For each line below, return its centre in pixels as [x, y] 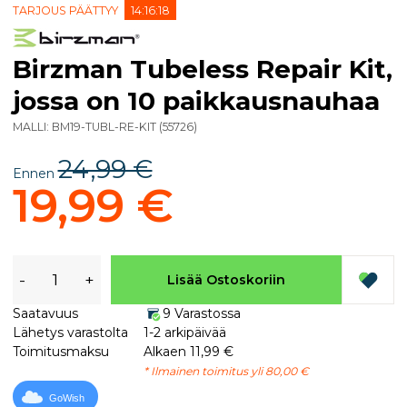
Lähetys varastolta [70, 333]
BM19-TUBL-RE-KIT [104, 127]
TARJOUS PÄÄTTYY [67, 10]
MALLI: [32, 127]
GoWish [67, 397]
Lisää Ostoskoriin [226, 279]
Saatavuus [45, 313]
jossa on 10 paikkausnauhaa [196, 101]
